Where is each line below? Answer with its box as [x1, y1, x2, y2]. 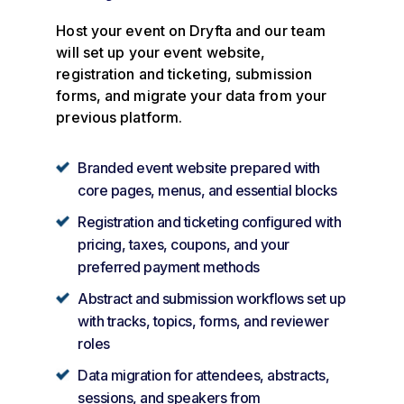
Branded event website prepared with [78, 158, 320, 177]
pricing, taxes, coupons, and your [78, 234, 289, 253]
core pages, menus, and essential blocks [78, 180, 337, 199]
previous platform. [56, 107, 183, 126]
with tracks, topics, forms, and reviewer [78, 311, 329, 330]
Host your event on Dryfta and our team [56, 21, 326, 40]
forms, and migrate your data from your [56, 86, 327, 105]
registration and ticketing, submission [56, 64, 313, 83]
